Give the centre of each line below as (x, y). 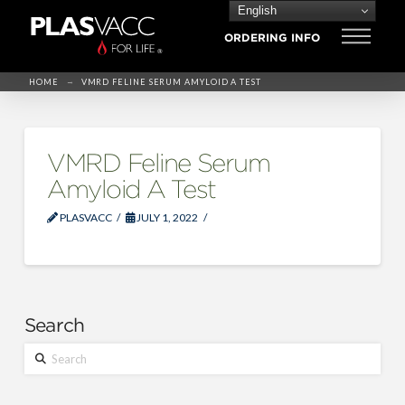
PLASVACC (85, 217)
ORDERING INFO (272, 38)
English (255, 10)
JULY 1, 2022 (167, 217)
